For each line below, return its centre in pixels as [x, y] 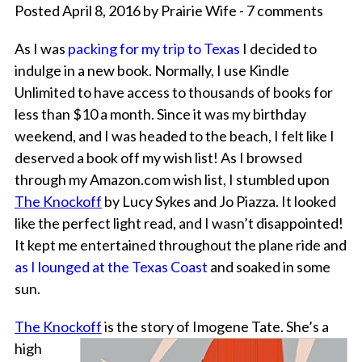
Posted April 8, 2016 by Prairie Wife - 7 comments [168, 11]
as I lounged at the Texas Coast [111, 267]
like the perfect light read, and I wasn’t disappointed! [179, 223]
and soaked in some [269, 267]
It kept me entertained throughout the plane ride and [180, 245]
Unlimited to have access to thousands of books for [173, 93]
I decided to [278, 49]
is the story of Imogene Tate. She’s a [215, 327]
